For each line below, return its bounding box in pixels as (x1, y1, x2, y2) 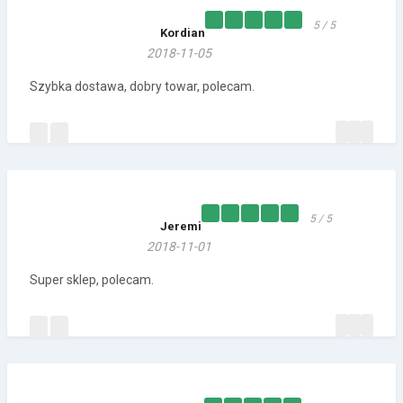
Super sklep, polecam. (30, 273, 154, 288)
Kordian (160, 26, 205, 40)
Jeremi (160, 219, 201, 234)
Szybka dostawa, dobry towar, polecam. (30, 79, 255, 94)
